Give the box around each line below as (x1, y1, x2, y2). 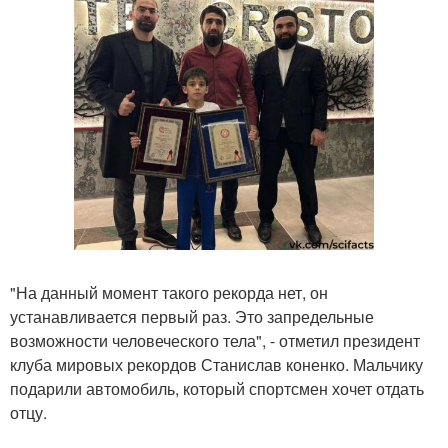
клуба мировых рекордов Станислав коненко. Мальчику (10, 353, 423, 376)
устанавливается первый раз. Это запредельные (10, 305, 374, 328)
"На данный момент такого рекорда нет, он (10, 281, 328, 304)
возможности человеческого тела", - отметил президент (10, 329, 420, 352)
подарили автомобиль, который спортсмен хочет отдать (10, 377, 424, 400)
